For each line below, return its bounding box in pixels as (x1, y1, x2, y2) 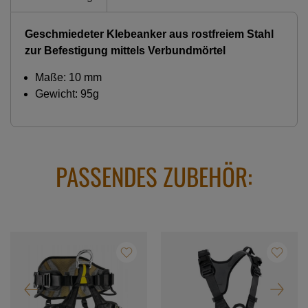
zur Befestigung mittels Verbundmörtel (25, 44, 225, 56)
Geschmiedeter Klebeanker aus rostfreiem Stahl (25, 27, 274, 40)
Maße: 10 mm (35, 71, 102, 83)
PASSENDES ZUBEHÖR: (56, 157, 252, 194)
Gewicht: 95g (35, 87, 99, 100)
